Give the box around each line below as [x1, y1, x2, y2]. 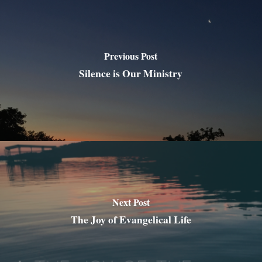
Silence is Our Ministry [79, 65, 183, 81]
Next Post [112, 195, 150, 209]
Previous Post [104, 49, 158, 63]
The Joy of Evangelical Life [70, 211, 191, 227]
